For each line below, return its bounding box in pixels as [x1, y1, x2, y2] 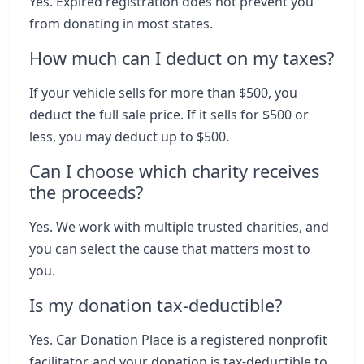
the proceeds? [29, 180, 143, 204]
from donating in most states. [29, 15, 213, 32]
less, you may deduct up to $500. [29, 128, 229, 145]
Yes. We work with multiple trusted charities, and [29, 218, 329, 236]
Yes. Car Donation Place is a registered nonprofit [29, 331, 327, 349]
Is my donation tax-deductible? [29, 293, 282, 317]
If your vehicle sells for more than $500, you [29, 84, 297, 102]
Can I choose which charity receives [29, 159, 319, 183]
